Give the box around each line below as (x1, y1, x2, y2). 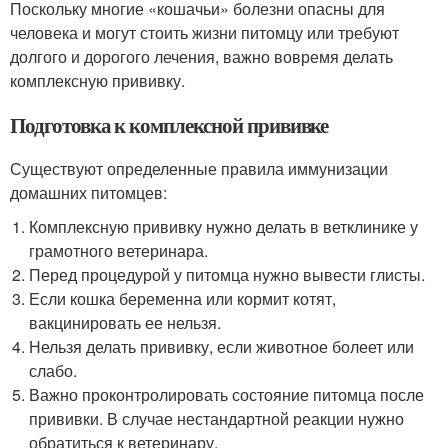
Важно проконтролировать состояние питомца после (29, 383, 425, 406)
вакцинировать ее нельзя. (29, 311, 222, 334)
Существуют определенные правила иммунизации (10, 157, 388, 180)
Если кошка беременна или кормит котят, (29, 287, 337, 310)
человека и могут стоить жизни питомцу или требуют (10, 21, 399, 44)
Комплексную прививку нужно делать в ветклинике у (29, 215, 419, 238)
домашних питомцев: (10, 181, 167, 204)
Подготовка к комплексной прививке (10, 110, 329, 140)
